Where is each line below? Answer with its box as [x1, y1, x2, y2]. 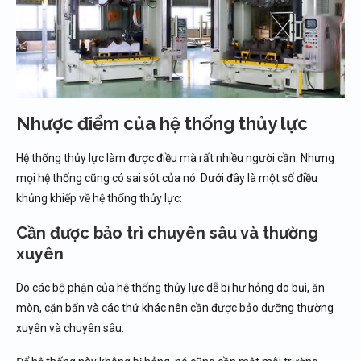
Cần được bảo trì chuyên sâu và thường [16, 223, 318, 243]
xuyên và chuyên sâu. [16, 322, 124, 335]
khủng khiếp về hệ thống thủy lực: [16, 192, 182, 205]
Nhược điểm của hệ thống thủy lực [16, 113, 308, 135]
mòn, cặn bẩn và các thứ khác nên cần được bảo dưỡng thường [16, 301, 334, 315]
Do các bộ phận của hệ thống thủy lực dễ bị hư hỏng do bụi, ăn [16, 281, 325, 295]
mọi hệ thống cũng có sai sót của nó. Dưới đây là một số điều [16, 172, 317, 185]
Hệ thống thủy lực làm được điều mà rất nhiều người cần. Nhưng [16, 151, 334, 165]
